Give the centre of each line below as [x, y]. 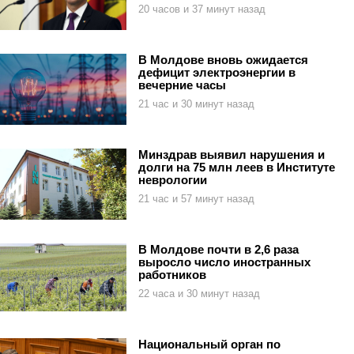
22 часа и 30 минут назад [199, 294]
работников [172, 275]
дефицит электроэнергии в [217, 73]
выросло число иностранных [224, 262]
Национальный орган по [209, 345]
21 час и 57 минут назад [196, 199]
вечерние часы [182, 85]
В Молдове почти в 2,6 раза [218, 250]
